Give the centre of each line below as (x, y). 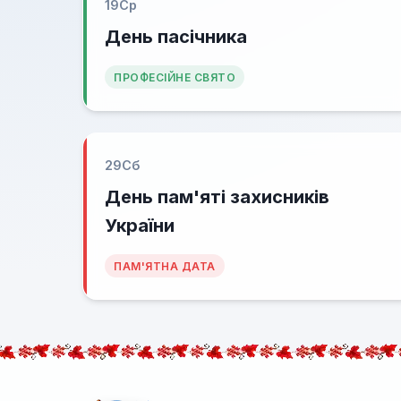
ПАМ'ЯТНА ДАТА (165, 266)
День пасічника (176, 37)
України (140, 226)
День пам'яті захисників (217, 197)
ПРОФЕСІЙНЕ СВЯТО (175, 77)
